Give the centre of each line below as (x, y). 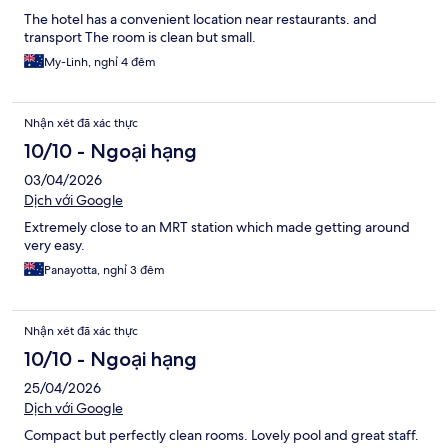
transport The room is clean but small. (140, 37)
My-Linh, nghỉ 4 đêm (100, 62)
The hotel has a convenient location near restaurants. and (200, 19)
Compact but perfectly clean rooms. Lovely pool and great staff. (221, 435)
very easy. (54, 245)
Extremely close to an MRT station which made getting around (217, 227)
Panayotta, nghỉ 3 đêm (104, 270)
